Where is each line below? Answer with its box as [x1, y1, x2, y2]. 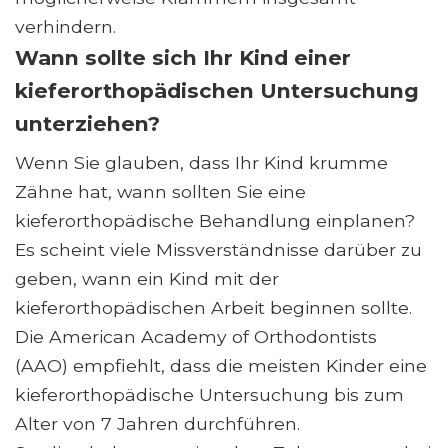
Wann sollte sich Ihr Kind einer [15, 45, 351, 71]
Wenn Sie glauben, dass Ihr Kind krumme [15, 152, 388, 174]
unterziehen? [15, 111, 160, 137]
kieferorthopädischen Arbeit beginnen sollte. [15, 297, 412, 319]
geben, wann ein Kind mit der [15, 268, 279, 290]
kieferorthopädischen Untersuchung [15, 78, 419, 104]
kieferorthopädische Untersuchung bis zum [15, 384, 404, 406]
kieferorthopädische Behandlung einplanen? [15, 210, 415, 232]
